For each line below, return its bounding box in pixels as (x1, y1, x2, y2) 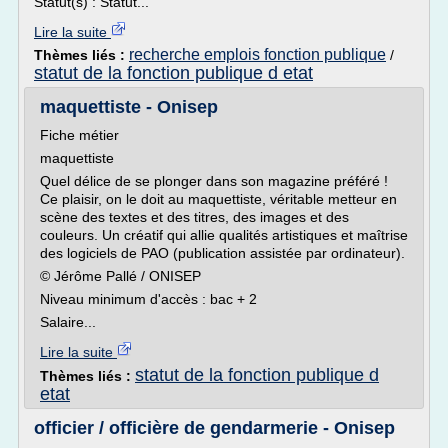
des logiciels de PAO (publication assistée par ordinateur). (40, 245, 405, 261)
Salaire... (40, 314, 96, 330)
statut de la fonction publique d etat (34, 63, 313, 83)
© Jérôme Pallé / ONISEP (40, 268, 201, 284)
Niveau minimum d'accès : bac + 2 (40, 291, 257, 307)
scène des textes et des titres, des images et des (40, 209, 349, 225)
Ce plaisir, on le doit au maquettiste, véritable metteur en (40, 191, 397, 207)
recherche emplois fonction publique (129, 46, 386, 63)
